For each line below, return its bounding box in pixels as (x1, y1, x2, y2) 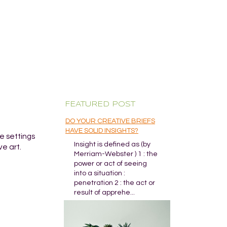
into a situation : (74, 170, 125, 177)
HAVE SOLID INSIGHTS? (65, 127, 138, 134)
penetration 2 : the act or (74, 179, 155, 186)
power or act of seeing (74, 160, 147, 167)
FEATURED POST (65, 101, 135, 108)
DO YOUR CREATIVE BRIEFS (65, 118, 155, 125)
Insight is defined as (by (74, 141, 150, 148)
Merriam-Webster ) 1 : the (74, 150, 158, 158)
